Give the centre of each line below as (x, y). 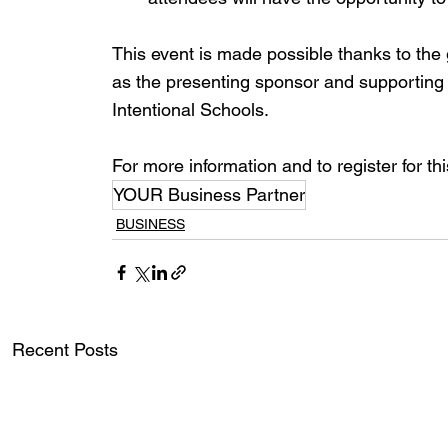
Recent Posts (65, 349)
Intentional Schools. (190, 109)
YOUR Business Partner (209, 194)
